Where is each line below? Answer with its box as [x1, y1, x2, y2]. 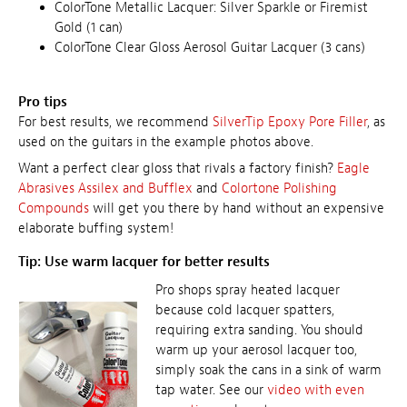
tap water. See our [155, 381, 267, 399]
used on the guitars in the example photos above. [18, 133, 313, 151]
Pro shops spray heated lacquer [155, 281, 340, 299]
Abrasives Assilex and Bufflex [18, 180, 193, 198]
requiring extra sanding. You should [155, 321, 363, 339]
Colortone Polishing [222, 180, 337, 198]
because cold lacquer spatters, [155, 301, 334, 319]
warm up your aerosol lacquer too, [155, 341, 357, 359]
